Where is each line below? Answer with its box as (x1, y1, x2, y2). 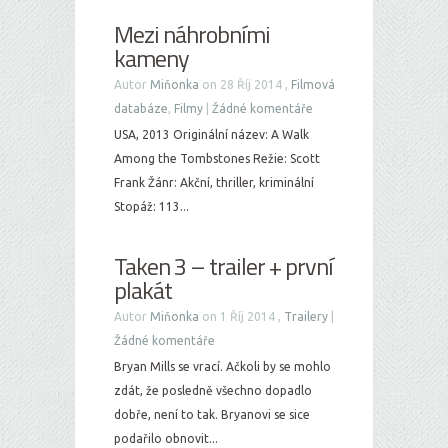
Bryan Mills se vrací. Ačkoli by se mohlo (114, 360, 331, 373)
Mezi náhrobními (114, 16, 270, 52)
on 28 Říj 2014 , (199, 78, 291, 91)
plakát (114, 272, 172, 308)
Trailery (284, 310, 328, 323)
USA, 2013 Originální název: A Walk (114, 128, 309, 141)
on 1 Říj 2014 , (199, 310, 284, 323)
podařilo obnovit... (114, 432, 218, 445)
